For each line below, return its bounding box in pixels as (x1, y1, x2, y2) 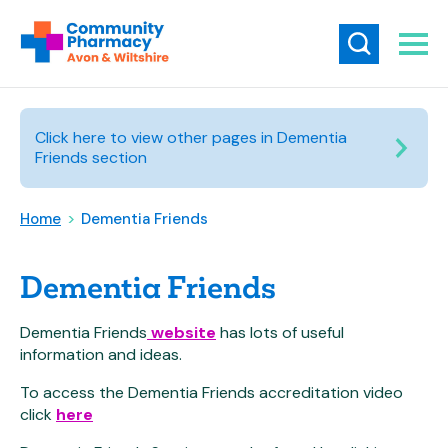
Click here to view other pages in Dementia (35, 127, 347, 148)
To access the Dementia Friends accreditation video (20, 382, 403, 403)
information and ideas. (20, 344, 182, 365)
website (147, 322, 216, 343)
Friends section (35, 147, 147, 168)
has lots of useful (216, 322, 344, 343)
